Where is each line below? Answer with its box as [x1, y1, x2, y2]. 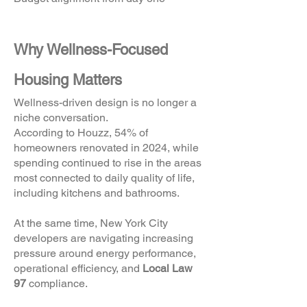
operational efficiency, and [14, 262, 143, 275]
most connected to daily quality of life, [14, 171, 195, 184]
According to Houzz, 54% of [14, 126, 148, 139]
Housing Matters [14, 71, 122, 88]
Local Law [143, 262, 193, 275]
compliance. [26, 277, 90, 290]
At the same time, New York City [14, 217, 168, 230]
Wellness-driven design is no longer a [14, 96, 197, 109]
